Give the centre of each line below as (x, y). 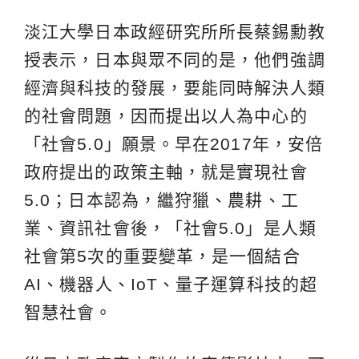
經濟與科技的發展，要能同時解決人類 (175, 88)
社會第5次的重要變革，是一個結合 (162, 256)
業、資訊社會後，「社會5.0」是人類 (170, 228)
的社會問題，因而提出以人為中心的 (166, 116)
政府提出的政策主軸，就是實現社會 (166, 172)
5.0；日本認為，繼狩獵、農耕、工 (161, 200)
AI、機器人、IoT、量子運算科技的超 (171, 284)
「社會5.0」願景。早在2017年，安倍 (173, 144)
